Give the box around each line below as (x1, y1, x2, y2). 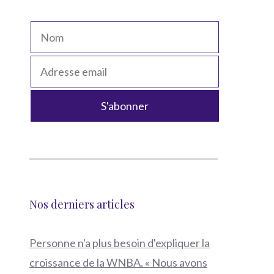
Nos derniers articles (29, 197, 135, 212)
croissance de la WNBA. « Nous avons (29, 256, 207, 270)
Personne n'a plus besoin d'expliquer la (29, 236, 210, 250)
